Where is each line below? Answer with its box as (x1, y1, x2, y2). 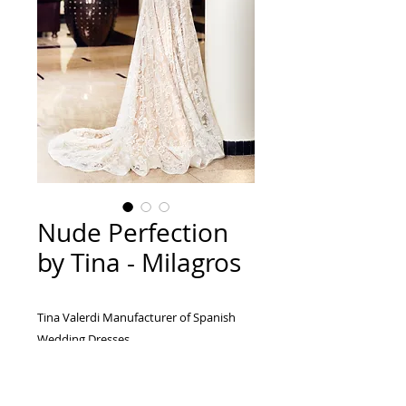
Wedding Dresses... (37, 331, 138, 347)
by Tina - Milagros (37, 246, 241, 279)
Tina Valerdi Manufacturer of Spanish (37, 309, 236, 325)
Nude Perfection (37, 216, 228, 249)
